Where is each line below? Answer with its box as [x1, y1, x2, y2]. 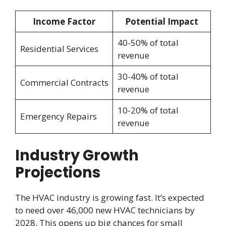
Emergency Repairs [20, 110, 97, 123]
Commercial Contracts [20, 77, 108, 89]
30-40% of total [117, 71, 179, 83]
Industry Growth [15, 145, 139, 165]
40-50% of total [117, 37, 179, 49]
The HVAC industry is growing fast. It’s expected [15, 191, 204, 203]
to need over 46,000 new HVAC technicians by [15, 204, 195, 216]
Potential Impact [125, 16, 198, 28]
